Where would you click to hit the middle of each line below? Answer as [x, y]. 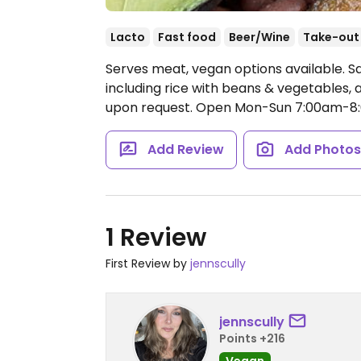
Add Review [185, 149]
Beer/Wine [259, 37]
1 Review [156, 238]
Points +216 [252, 338]
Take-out [331, 37]
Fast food [187, 37]
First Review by [148, 263]
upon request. [151, 108]
